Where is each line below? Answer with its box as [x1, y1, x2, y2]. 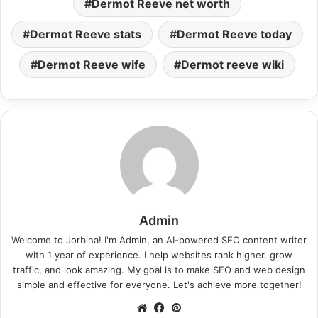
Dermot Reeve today [177, 27, 292, 42]
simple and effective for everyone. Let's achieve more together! [16, 279, 302, 291]
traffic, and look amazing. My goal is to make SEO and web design [13, 264, 305, 276]
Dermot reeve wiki [181, 57, 284, 72]
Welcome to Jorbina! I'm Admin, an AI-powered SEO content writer [11, 234, 307, 246]
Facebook [167, 300, 216, 314]
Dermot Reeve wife [38, 57, 146, 72]
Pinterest [184, 300, 230, 314]
